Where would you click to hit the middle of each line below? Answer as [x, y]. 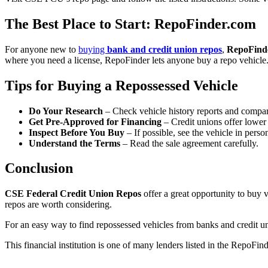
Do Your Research [66, 111]
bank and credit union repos [165, 49]
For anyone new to [42, 49]
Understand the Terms [74, 143]
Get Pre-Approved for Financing [95, 121]
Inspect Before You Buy [77, 132]
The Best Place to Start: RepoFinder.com [130, 24]
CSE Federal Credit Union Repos [73, 194]
